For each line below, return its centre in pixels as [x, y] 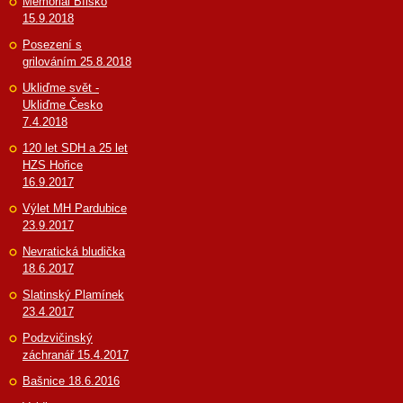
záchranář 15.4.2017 [76, 354]
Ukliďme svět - [61, 87]
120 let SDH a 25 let [75, 148]
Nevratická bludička [74, 251]
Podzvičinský [58, 337]
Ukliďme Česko [63, 104]
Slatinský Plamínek [73, 294]
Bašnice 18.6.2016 [71, 381]
